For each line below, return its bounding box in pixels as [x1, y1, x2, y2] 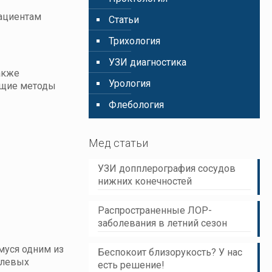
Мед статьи [89, 137, 149, 149]
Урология [109, 78, 151, 89]
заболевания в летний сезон [98, 217, 228, 229]
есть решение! [98, 259, 165, 271]
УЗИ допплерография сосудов [98, 163, 236, 174]
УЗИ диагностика [109, 56, 187, 68]
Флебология [109, 99, 165, 110]
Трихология [109, 35, 161, 47]
